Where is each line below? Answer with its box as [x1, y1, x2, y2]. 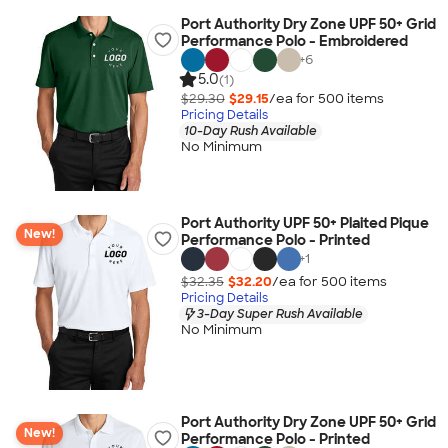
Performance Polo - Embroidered [180, 32, 408, 50]
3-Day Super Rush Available [196, 305, 363, 322]
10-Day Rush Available [183, 122, 317, 139]
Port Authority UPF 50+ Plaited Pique [180, 214, 429, 232]
